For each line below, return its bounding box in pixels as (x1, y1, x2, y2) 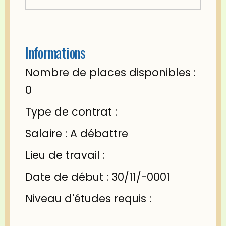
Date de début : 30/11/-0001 (25, 169, 170, 185)
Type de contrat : (25, 104, 117, 120)
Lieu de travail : (25, 148, 105, 163)
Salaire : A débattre (25, 126, 128, 141)
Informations (25, 42, 86, 63)
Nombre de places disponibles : (25, 65, 196, 80)
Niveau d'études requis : (25, 191, 151, 206)
